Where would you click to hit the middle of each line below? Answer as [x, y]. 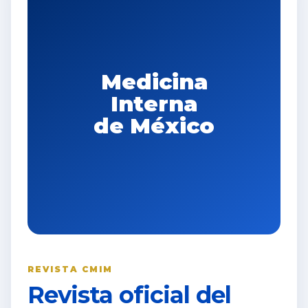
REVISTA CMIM [70, 269]
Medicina [154, 82]
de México [154, 126]
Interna [154, 104]
